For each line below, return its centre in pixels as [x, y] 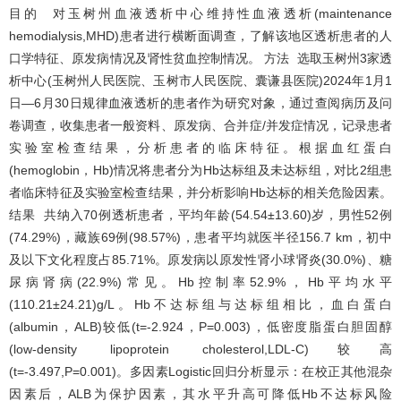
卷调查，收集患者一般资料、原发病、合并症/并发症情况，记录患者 [200, 125]
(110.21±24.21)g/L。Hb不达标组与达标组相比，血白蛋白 [200, 304]
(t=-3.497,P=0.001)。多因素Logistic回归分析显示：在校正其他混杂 [200, 371]
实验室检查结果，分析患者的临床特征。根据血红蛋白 [200, 147]
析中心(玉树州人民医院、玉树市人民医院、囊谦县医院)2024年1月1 [200, 80]
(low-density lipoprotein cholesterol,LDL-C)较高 [200, 349]
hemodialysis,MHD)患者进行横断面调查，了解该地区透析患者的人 [200, 35]
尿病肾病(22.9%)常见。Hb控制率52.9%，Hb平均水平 [200, 282]
